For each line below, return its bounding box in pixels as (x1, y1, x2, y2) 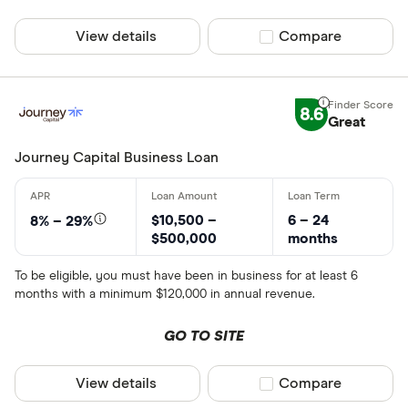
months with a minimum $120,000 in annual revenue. (15, 288, 315, 301)
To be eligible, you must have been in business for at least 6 (15, 270, 358, 282)
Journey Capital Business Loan (15, 150, 219, 165)
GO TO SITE (163, 329, 244, 343)
